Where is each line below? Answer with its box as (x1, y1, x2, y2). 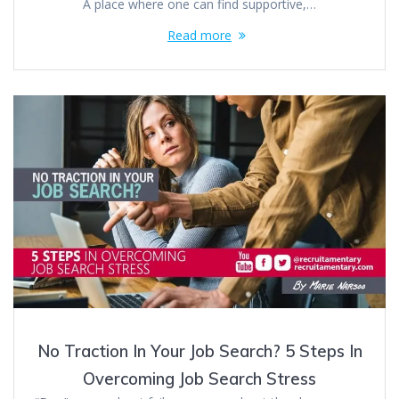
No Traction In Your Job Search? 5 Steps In (37, 340, 362, 362)
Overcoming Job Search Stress (83, 368, 316, 389)
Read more (167, 26, 232, 44)
